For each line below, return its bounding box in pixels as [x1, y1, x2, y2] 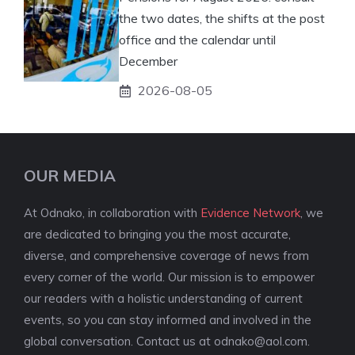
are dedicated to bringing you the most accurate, [24, 227, 291, 242]
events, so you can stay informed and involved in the [24, 312, 311, 328]
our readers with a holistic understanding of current [24, 291, 303, 307]
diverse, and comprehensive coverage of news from [24, 248, 309, 264]
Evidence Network [200, 205, 300, 221]
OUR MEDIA [24, 166, 116, 186]
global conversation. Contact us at [24, 334, 214, 349]
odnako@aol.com [214, 334, 307, 349]
